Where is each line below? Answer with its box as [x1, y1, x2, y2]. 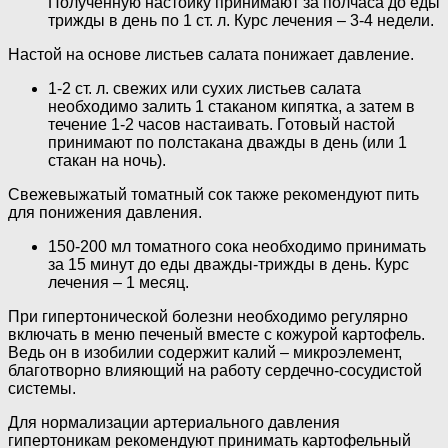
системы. [8, 380, 76, 398]
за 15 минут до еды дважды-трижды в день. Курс [48, 256, 409, 274]
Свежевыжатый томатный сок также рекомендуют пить [8, 186, 419, 204]
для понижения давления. [8, 204, 202, 222]
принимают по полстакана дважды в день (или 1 [48, 134, 407, 152]
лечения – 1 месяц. [48, 274, 189, 292]
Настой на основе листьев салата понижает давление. [8, 46, 414, 64]
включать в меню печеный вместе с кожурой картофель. [8, 326, 425, 344]
